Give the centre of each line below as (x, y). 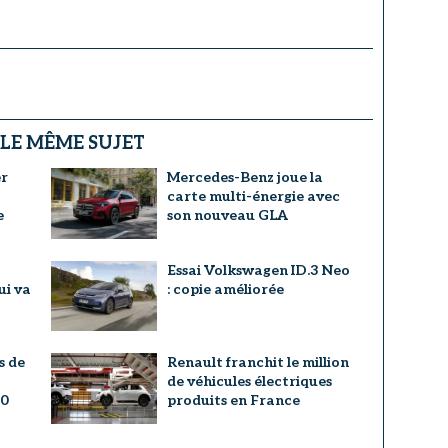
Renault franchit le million (257, 363)
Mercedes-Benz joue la (244, 178)
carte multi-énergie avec (253, 197)
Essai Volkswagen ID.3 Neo (258, 270)
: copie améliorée (225, 289)
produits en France (233, 401)
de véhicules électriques (249, 382)
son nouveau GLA (227, 216)
